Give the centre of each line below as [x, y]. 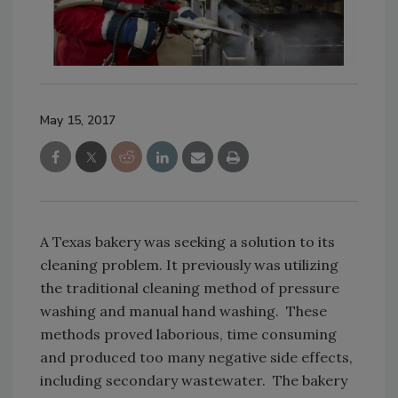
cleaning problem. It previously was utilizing [189, 264]
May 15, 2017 [78, 120]
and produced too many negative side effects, [196, 357]
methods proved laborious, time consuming [188, 334]
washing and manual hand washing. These [183, 310]
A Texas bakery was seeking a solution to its [187, 241]
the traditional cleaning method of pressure [190, 287]
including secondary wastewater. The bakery [194, 380]
